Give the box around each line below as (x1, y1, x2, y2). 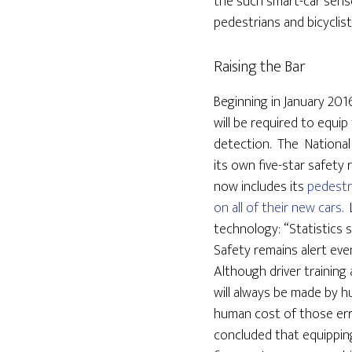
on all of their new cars (214, 196, 342, 220)
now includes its (214, 175, 307, 199)
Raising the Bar (214, 53, 306, 80)
